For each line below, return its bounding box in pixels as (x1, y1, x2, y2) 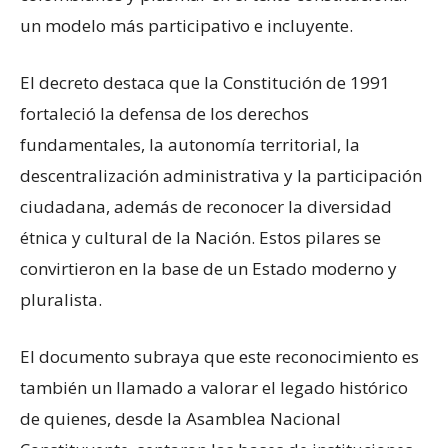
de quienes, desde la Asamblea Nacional (20, 407, 341, 431)
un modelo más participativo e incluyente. (20, 14, 353, 38)
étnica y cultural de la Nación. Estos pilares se (20, 226, 381, 250)
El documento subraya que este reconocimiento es (20, 345, 419, 369)
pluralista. (20, 288, 102, 312)
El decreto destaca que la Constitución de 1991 (20, 71, 390, 95)
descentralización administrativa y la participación (20, 164, 422, 188)
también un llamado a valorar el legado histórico (20, 376, 408, 400)
